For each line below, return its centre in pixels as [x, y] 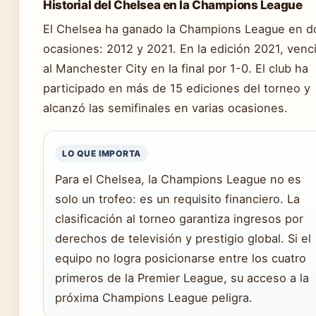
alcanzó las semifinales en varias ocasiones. [165, 108]
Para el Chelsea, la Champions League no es [178, 179]
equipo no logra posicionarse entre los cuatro [181, 258]
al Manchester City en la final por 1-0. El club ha [176, 68]
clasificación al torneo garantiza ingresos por [179, 218]
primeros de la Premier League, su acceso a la [182, 278]
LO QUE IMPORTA [102, 153]
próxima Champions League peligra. [154, 297]
